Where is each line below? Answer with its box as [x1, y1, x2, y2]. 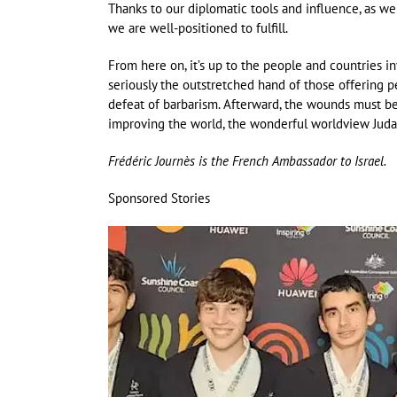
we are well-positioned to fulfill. [108, 19, 288, 37]
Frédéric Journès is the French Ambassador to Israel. [108, 152, 386, 170]
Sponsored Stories [108, 190, 210, 207]
